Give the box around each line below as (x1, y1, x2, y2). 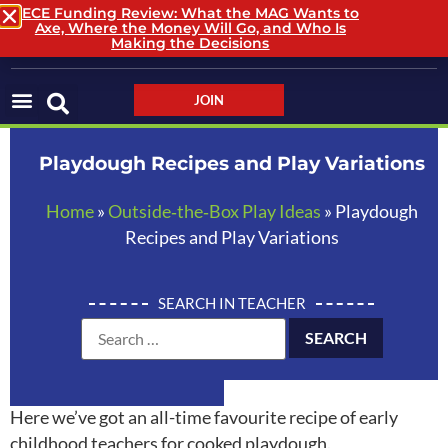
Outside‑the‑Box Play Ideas (107, 200, 321, 222)
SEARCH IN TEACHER (157, 294, 306, 313)
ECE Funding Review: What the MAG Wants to (21, 4, 359, 22)
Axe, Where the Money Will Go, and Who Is (34, 19, 346, 37)
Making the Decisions (111, 34, 270, 52)
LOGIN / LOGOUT (334, 20, 436, 37)
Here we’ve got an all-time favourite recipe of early (10, 406, 398, 428)
